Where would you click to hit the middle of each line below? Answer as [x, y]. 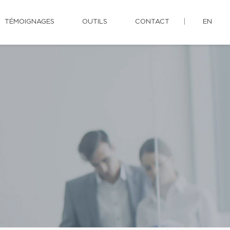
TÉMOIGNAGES [30, 22]
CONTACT [152, 22]
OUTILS [95, 22]
